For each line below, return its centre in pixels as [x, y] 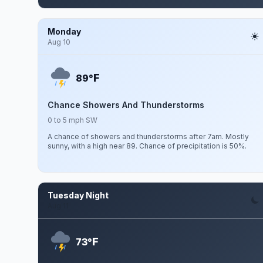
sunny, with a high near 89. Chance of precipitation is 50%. [147, 146]
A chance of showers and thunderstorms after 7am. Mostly [148, 136]
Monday [64, 31]
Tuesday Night [78, 195]
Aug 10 [59, 42]
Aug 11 [58, 206]
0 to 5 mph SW [73, 120]
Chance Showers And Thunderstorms [126, 105]
